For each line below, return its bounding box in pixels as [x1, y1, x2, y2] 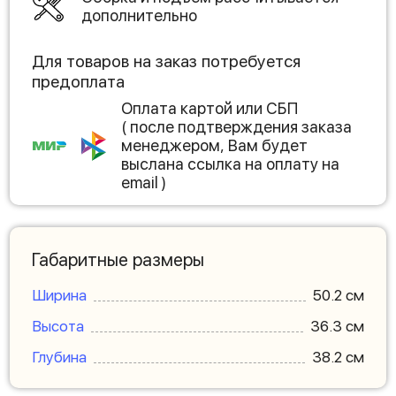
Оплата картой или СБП [121, 99, 298, 118]
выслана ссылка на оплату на [121, 155, 339, 173]
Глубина [32, 348, 87, 366]
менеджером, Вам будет [121, 136, 308, 155]
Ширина [32, 286, 87, 304]
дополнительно [81, 6, 197, 25]
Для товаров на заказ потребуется [32, 51, 301, 72]
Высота [32, 317, 84, 335]
